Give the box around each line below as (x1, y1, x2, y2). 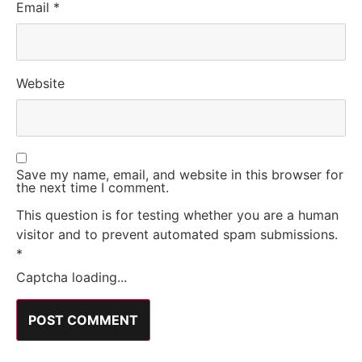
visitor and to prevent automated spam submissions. (16, 226, 338, 243)
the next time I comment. (16, 179, 169, 196)
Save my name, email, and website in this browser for (16, 166, 343, 183)
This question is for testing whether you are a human (16, 207, 339, 224)
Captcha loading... (16, 269, 127, 286)
